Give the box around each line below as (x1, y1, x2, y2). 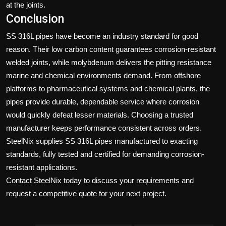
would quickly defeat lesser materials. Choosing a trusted (6, 110, 193, 119)
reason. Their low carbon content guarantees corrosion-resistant (6, 44, 216, 53)
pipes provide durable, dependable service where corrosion (6, 97, 199, 106)
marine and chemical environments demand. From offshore (6, 71, 201, 80)
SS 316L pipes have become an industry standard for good (6, 31, 198, 40)
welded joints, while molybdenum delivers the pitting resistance (6, 58, 211, 67)
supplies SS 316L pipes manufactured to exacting (36, 136, 198, 145)
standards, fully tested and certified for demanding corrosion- (6, 149, 204, 158)
